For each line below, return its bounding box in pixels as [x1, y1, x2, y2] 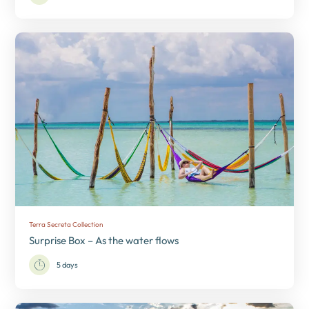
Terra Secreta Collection [29, 219, 103, 229]
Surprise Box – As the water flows [29, 233, 179, 247]
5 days [57, 259, 79, 270]
